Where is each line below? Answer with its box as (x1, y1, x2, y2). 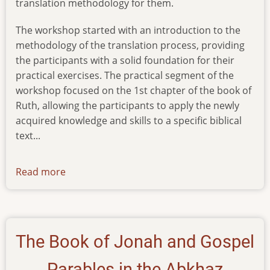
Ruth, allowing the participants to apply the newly (16, 98, 239, 112)
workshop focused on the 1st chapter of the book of (16, 83, 251, 97)
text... (16, 128, 40, 142)
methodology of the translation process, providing (16, 38, 245, 52)
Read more (16, 165, 66, 178)
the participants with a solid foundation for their (16, 53, 234, 67)
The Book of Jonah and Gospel (16, 231, 254, 252)
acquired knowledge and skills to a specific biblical (16, 113, 242, 127)
